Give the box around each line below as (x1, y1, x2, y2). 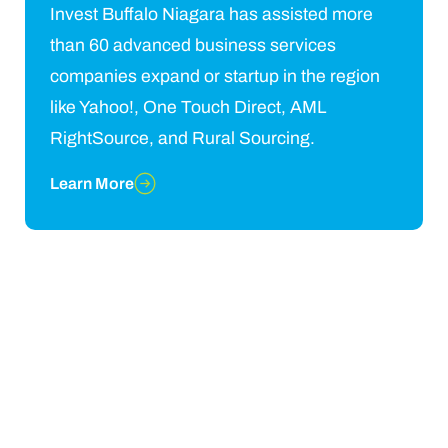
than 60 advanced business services (50, 35, 336, 55)
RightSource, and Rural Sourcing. (50, 128, 315, 148)
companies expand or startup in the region (50, 66, 380, 86)
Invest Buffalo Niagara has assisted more (50, 4, 373, 24)
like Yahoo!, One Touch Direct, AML (50, 97, 326, 117)
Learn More (50, 175, 134, 193)
